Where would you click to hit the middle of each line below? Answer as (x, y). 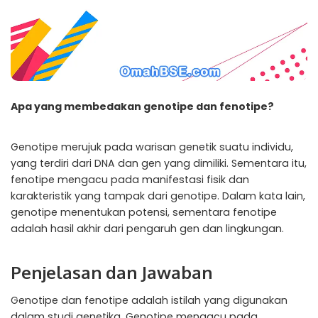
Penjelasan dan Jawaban (111, 272)
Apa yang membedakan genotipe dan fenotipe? (142, 106)
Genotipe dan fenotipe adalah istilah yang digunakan (149, 301)
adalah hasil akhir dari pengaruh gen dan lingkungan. (147, 228)
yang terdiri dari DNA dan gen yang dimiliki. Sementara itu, (159, 163)
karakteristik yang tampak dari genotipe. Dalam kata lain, (158, 196)
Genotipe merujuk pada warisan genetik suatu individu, (152, 147)
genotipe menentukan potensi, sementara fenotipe (144, 212)
